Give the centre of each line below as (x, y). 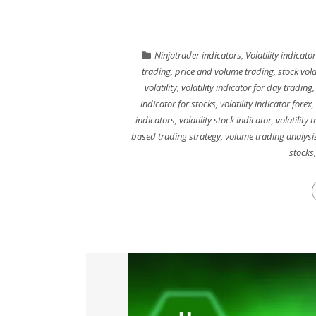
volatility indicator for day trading (247, 87)
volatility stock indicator (225, 120)
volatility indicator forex (266, 104)
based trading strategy (176, 136)
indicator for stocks (178, 104)
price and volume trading (224, 71)
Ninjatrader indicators (197, 55)
